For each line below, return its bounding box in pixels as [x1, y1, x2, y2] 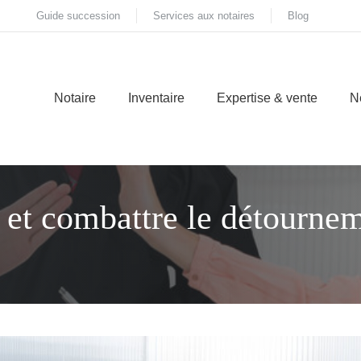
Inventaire [128, 91, 185, 106]
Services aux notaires [153, 10, 255, 22]
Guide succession [36, 10, 120, 22]
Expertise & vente [217, 91, 317, 106]
